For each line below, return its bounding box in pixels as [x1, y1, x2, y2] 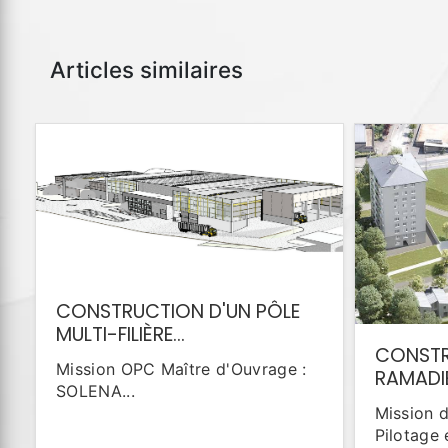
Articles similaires [50, 56, 243, 83]
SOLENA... [56, 380, 135, 401]
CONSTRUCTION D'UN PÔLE [56, 297, 300, 325]
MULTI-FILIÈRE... [56, 320, 185, 348]
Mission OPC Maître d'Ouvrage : [56, 358, 307, 379]
